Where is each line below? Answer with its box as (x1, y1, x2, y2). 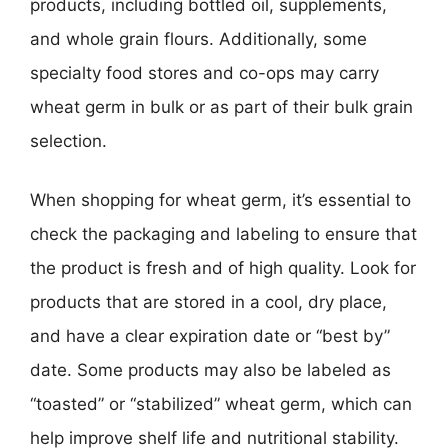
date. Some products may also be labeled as (30, 360, 391, 380)
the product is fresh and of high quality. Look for (30, 258, 416, 278)
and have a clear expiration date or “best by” (30, 326, 390, 346)
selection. (30, 130, 107, 151)
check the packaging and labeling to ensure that (30, 224, 417, 244)
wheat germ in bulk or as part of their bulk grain (30, 96, 413, 117)
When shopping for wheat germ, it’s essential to (30, 190, 411, 210)
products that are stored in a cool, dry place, (30, 292, 387, 312)
